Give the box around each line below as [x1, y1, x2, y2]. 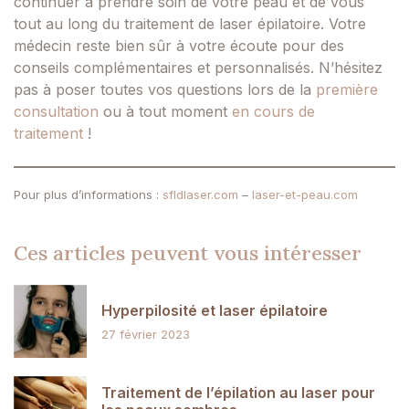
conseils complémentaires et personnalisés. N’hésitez [14, 58, 383, 77]
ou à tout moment [99, 101, 232, 121]
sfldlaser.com [163, 187, 238, 203]
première [316, 79, 378, 99]
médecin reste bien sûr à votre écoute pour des [14, 36, 344, 55]
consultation [14, 101, 99, 121]
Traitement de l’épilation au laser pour [101, 383, 375, 403]
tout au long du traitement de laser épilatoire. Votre [14, 14, 366, 33]
